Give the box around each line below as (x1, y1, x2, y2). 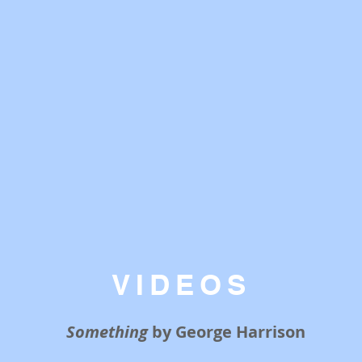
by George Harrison (148, 321, 305, 343)
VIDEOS (111, 267, 251, 301)
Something (66, 321, 148, 343)
